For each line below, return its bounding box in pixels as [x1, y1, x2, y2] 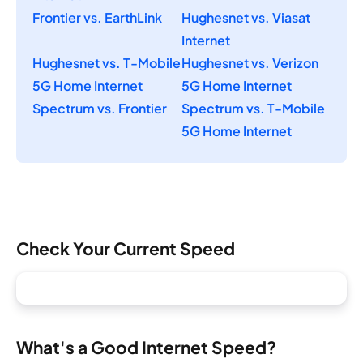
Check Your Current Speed [16, 237, 235, 259]
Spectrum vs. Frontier [32, 100, 167, 117]
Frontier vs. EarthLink [32, 9, 162, 27]
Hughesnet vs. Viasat [181, 9, 310, 27]
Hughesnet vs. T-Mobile [32, 54, 181, 72]
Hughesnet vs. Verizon [181, 54, 318, 72]
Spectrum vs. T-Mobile [181, 100, 325, 117]
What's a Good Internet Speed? [16, 335, 276, 358]
